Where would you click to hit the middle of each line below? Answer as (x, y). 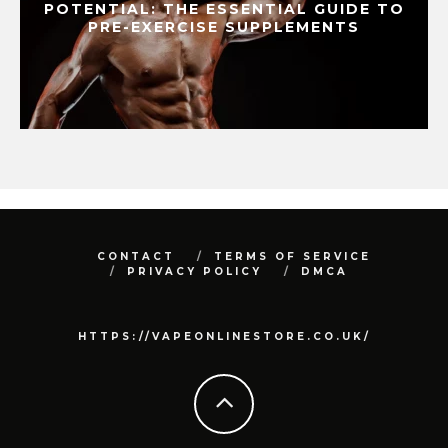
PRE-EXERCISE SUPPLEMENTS (224, 27)
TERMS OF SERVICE (292, 257)
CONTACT (136, 257)
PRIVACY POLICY (194, 272)
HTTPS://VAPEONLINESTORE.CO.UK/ (224, 337)
